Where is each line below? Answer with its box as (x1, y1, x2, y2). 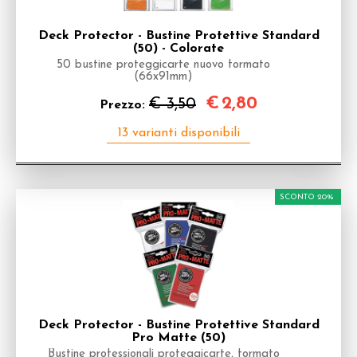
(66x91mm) (134, 71, 193, 83)
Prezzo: (100, 99, 149, 112)
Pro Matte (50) (131, 331, 226, 344)
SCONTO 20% (280, 193, 334, 202)
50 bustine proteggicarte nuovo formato (57, 59, 270, 71)
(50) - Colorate (133, 42, 224, 55)
